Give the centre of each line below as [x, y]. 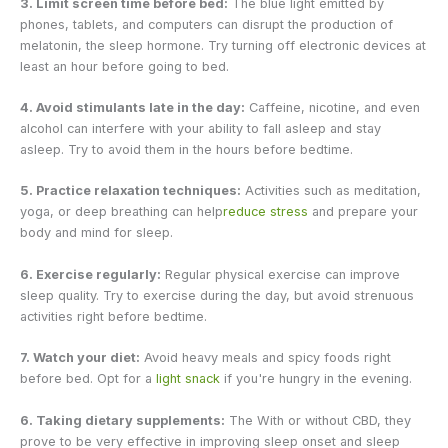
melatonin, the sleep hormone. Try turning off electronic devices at [223, 45]
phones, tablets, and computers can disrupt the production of [206, 24]
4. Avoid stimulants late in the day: [132, 108]
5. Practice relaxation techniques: [130, 191]
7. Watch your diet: [80, 358]
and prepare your [363, 212]
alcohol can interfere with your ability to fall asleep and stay [200, 129]
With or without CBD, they [332, 420]
